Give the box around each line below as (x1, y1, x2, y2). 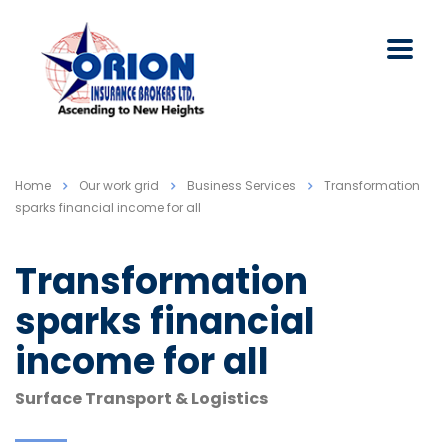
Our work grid (79, 177, 159, 195)
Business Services (187, 177, 296, 195)
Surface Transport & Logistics (15, 387, 268, 411)
